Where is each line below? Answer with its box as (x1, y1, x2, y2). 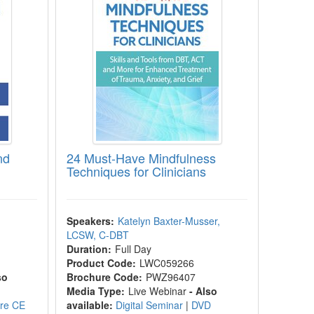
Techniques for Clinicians (67, 162, 207, 180)
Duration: (67, 242, 112, 256)
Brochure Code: (67, 270, 143, 284)
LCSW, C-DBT (67, 228, 130, 242)
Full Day (115, 242, 152, 256)
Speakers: (67, 214, 115, 228)
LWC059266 (139, 256, 195, 270)
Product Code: (67, 256, 137, 270)
